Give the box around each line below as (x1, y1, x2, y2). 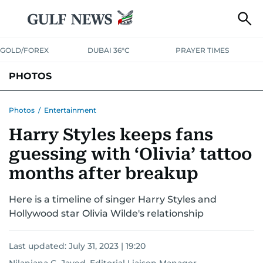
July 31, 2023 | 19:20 (69, 241, 146, 251)
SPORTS (192, 99, 226, 109)
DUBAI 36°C (87, 46, 130, 55)
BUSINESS (149, 99, 192, 109)
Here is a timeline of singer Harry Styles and (9, 194, 217, 205)
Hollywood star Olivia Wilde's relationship (9, 208, 204, 219)
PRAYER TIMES (175, 46, 229, 55)
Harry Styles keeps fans (9, 125, 213, 144)
